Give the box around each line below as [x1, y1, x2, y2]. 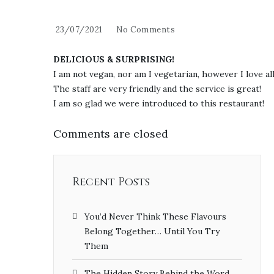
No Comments [116, 24, 175, 35]
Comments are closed [53, 126, 168, 141]
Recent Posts [72, 174, 150, 190]
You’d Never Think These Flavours [84, 210, 226, 222]
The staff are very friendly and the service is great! [53, 83, 261, 94]
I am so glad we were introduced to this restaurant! [53, 97, 264, 109]
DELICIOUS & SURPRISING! [53, 53, 174, 65]
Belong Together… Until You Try [84, 225, 220, 237]
